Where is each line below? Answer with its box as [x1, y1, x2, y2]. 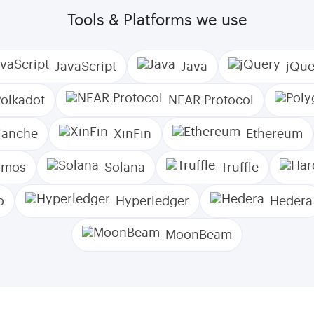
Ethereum [246, 128, 303, 140]
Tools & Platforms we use [67, 13, 247, 28]
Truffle [221, 161, 259, 174]
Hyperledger [116, 195, 189, 207]
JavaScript [55, 60, 116, 73]
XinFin [114, 128, 151, 140]
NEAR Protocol [168, 94, 254, 107]
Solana [104, 161, 145, 174]
